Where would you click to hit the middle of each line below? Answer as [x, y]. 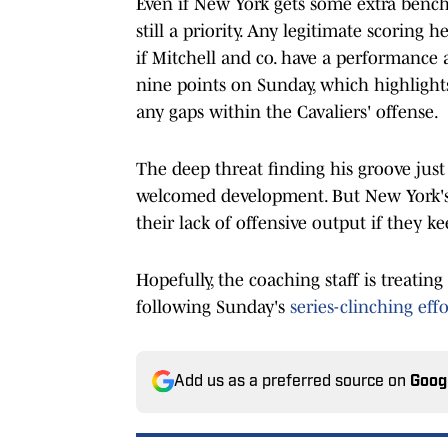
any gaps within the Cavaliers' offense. [287, 111]
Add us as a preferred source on [292, 381]
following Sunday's [213, 306]
